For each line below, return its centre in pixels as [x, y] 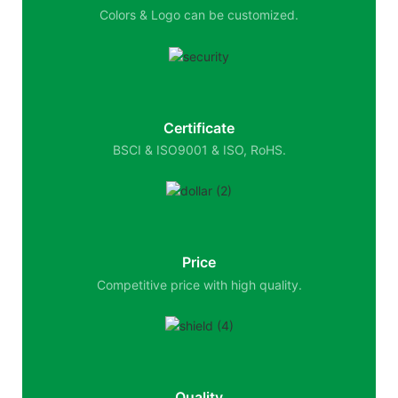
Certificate [199, 127]
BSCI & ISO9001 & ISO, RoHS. [199, 149]
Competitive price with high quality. [199, 284]
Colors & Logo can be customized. [199, 14]
